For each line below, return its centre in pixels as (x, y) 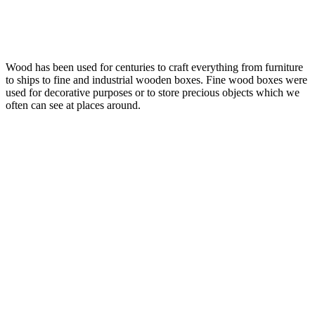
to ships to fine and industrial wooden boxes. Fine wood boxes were (156, 80)
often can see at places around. (73, 105)
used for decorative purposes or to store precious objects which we (153, 92)
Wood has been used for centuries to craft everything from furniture (154, 67)
